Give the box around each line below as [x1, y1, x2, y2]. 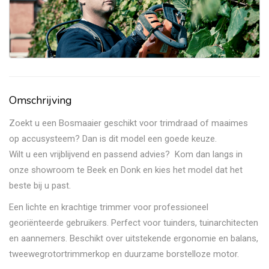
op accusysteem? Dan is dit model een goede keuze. [9, 133, 217, 145]
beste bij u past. [9, 180, 71, 192]
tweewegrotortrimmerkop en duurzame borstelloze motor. [9, 249, 239, 260]
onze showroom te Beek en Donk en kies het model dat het [9, 165, 243, 176]
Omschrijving [9, 93, 72, 108]
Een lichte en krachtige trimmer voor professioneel [9, 202, 208, 213]
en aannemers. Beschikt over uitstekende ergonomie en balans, [9, 233, 258, 244]
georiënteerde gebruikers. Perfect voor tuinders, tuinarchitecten [9, 217, 258, 229]
